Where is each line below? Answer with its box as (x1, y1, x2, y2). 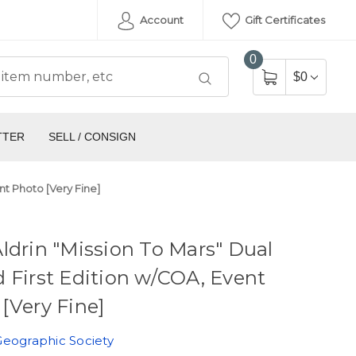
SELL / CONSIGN (48, 130, 136, 144)
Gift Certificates (242, 14, 325, 26)
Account (137, 14, 184, 26)
